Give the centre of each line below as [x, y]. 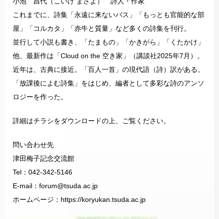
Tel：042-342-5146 [43, 172]
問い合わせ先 [33, 145]
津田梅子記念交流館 [44, 158]
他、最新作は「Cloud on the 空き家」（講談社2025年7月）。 [108, 56]
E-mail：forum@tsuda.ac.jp [55, 186]
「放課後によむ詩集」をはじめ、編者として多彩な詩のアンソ [109, 83]
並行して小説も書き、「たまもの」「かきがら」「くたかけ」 [109, 42]
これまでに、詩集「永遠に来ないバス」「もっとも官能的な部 [109, 15]
